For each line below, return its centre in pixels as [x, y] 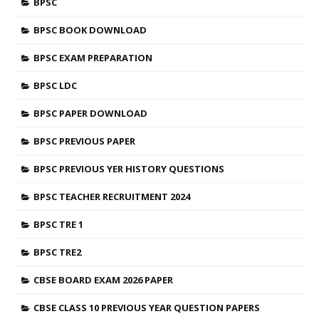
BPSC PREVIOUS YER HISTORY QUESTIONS [129, 169]
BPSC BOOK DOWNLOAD [90, 30]
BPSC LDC [55, 85]
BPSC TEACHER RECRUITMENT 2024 [112, 197]
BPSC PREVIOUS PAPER [84, 141]
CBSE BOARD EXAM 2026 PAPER [103, 280]
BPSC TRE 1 [58, 224]
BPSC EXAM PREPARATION [93, 58]
